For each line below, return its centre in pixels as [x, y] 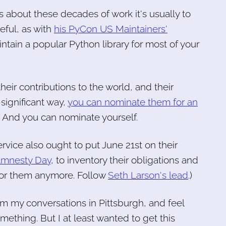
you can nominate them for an [133, 102]
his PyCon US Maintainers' [111, 29]
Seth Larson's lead [148, 175]
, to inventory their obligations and [125, 160]
